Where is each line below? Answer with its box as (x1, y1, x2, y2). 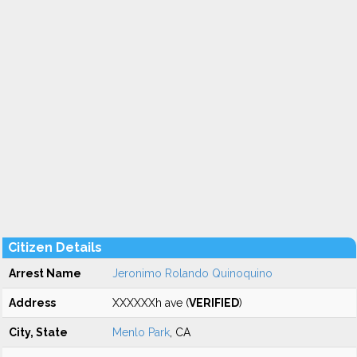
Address (9, 296, 56, 309)
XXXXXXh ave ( (112, 296, 189, 309)
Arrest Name (9, 267, 81, 280)
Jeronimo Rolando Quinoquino (112, 267, 273, 280)
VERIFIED (189, 296, 239, 309)
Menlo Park (112, 326, 170, 339)
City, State (9, 326, 68, 339)
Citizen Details (8, 240, 102, 255)
